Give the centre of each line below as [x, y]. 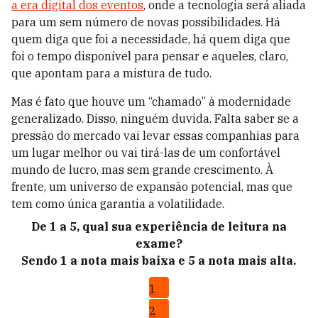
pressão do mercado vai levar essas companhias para [155, 136]
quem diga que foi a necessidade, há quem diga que [151, 39]
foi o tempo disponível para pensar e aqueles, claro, [150, 56]
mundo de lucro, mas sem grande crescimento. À [142, 170]
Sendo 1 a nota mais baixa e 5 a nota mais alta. [159, 261]
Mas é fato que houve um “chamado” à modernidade [151, 102]
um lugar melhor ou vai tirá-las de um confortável [146, 153]
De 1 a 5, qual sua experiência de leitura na [159, 227]
